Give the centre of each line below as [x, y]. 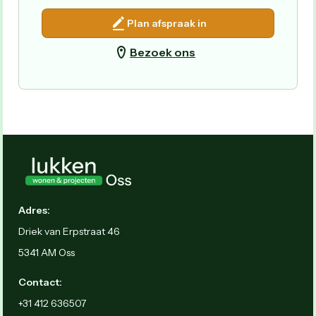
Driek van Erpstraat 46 [69, 231]
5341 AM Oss [47, 252]
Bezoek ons [163, 52]
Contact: [40, 282]
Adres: [34, 210]
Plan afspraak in [166, 23]
